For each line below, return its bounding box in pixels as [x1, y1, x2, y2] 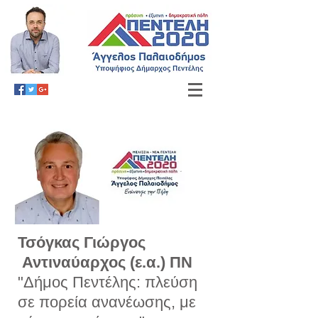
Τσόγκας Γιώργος [18, 234, 158, 251]
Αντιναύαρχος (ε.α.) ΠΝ [18, 253, 192, 271]
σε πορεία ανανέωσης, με [18, 293, 196, 311]
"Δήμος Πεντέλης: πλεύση [18, 273, 197, 291]
